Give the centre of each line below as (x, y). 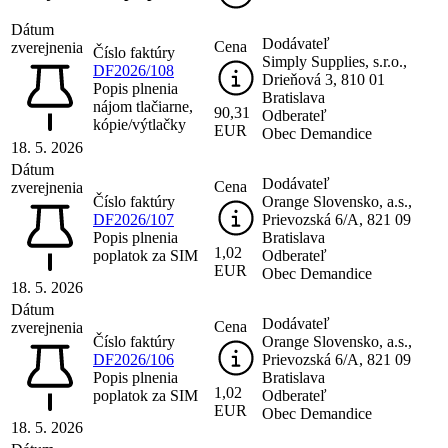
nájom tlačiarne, (143, 106)
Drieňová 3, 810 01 (323, 79)
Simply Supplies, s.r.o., (334, 61)
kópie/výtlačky (139, 124)
